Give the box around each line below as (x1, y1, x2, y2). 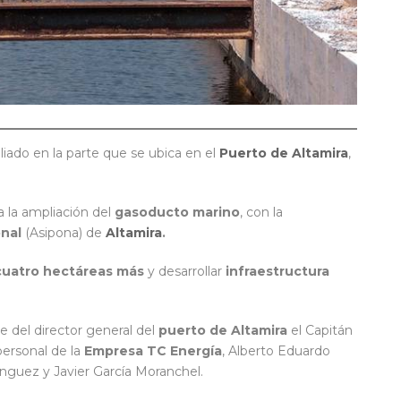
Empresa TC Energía (84, 343, 222, 360)
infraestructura (226, 263, 329, 280)
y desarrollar (144, 263, 226, 280)
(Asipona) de (21, 225, 106, 242)
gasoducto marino (115, 204, 240, 221)
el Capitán (287, 322, 353, 339)
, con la (240, 204, 283, 221)
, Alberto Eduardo (222, 343, 330, 360)
